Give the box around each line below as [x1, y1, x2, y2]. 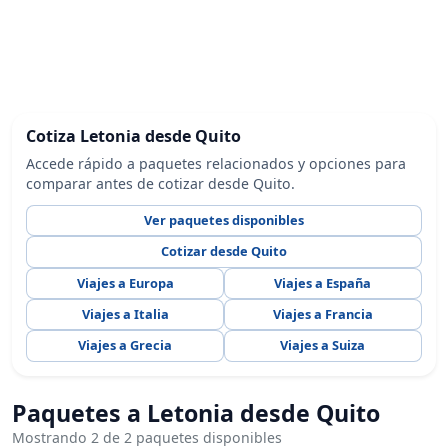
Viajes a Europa [76, 273, 174, 292]
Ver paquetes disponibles [144, 210, 304, 229]
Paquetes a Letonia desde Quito [12, 397, 380, 430]
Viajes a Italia [81, 305, 169, 324]
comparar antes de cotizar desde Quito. [26, 173, 296, 193]
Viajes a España [274, 273, 372, 292]
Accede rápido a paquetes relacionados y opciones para [26, 153, 407, 173]
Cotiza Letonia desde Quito [26, 125, 242, 148]
